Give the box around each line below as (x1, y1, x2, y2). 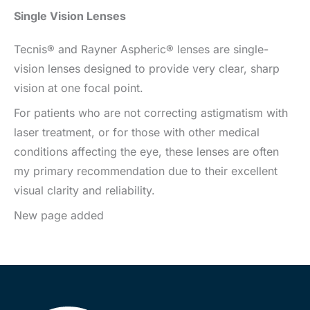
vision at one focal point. (14, 80, 147, 95)
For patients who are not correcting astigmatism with (14, 105, 288, 120)
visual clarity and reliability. (14, 183, 155, 197)
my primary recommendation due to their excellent (14, 163, 277, 178)
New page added (14, 208, 107, 222)
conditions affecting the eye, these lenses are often (14, 144, 279, 158)
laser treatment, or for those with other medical (14, 125, 259, 139)
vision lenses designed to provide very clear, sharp (14, 61, 280, 75)
